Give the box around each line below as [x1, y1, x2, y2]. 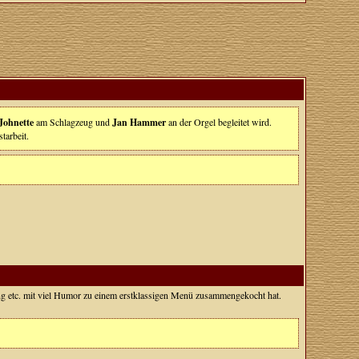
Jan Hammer [111, 115, 166, 129]
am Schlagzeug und [33, 115, 112, 128]
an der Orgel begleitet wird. [165, 115, 272, 128]
